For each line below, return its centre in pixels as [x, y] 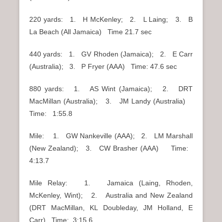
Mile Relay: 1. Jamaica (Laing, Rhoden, [111, 183]
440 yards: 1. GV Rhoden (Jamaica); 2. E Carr [111, 54]
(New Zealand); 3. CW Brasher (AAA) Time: [111, 148]
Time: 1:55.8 [51, 114]
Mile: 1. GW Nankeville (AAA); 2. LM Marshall [111, 136]
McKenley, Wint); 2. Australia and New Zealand [111, 195]
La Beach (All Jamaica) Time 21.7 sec [90, 32]
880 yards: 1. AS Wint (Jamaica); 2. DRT [111, 89]
